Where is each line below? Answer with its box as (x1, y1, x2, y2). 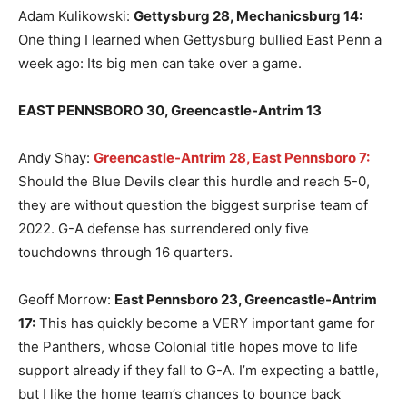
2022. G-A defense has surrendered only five (18, 220, 309, 238)
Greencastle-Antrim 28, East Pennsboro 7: (94, 149, 370, 167)
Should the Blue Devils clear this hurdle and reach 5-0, (18, 173, 370, 191)
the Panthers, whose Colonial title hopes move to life (18, 338, 358, 356)
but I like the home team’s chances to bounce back (18, 385, 341, 403)
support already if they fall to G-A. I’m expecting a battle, (18, 362, 379, 380)
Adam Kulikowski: (18, 7, 134, 25)
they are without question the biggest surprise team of (18, 196, 368, 214)
